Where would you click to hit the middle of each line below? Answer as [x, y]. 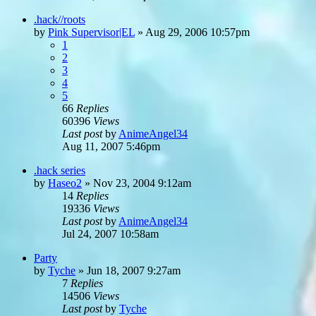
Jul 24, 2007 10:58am [110, 233]
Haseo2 [65, 183]
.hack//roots [60, 19]
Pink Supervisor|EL [91, 32]
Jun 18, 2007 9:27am [134, 270]
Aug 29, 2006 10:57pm [197, 32]
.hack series [60, 170]
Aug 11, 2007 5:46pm [111, 146]
